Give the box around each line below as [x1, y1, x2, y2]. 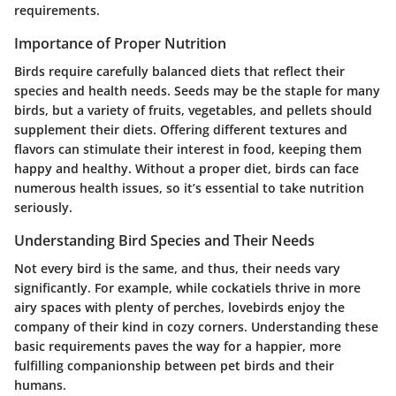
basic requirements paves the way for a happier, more [14, 338, 341, 355]
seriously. [14, 199, 72, 217]
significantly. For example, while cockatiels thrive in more [14, 279, 361, 297]
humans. [14, 377, 66, 394]
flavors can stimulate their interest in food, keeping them [14, 141, 362, 158]
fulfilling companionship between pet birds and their [14, 357, 334, 375]
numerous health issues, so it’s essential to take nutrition [14, 179, 364, 197]
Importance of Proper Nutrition [14, 34, 226, 53]
